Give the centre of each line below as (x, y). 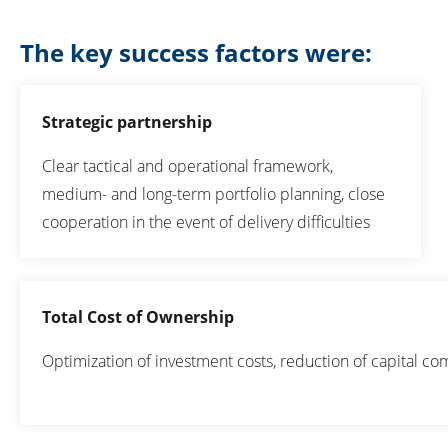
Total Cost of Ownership (138, 317)
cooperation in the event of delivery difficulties (206, 221)
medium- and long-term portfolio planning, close (214, 193)
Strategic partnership (127, 121)
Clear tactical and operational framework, (188, 165)
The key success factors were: (196, 52)
